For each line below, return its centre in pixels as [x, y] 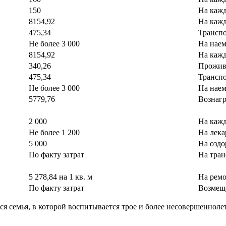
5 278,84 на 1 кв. [58, 177]
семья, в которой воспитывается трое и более [87, 207]
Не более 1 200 [54, 133]
